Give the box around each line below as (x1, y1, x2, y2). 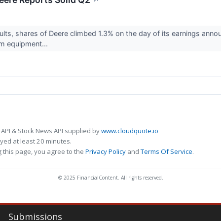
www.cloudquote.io (101, 126, 158, 136)
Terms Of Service (141, 147, 192, 156)
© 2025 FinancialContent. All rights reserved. (58, 174, 163, 182)
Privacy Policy (85, 147, 126, 156)
